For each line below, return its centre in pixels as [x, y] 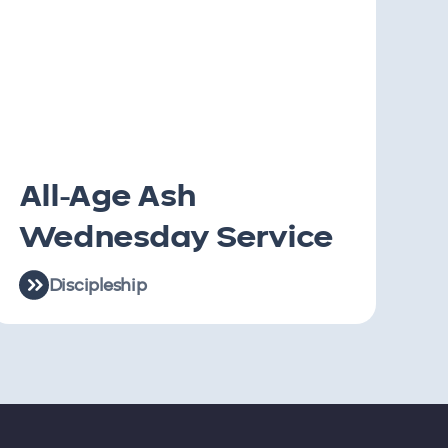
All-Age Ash [107, 197]
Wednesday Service [176, 238]
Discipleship [97, 286]
